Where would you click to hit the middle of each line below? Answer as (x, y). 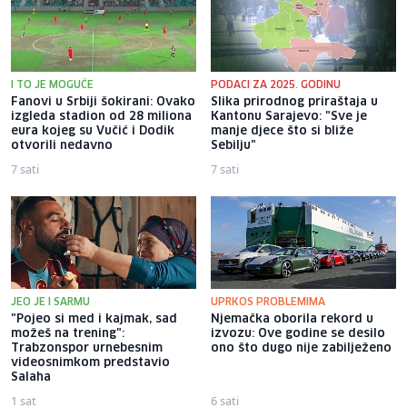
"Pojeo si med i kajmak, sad (94, 319)
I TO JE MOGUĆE (52, 84)
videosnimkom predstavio (90, 362)
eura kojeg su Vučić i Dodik (93, 131)
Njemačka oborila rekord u (292, 319)
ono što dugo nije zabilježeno (301, 348)
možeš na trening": (68, 333)
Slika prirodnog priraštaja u (294, 102)
